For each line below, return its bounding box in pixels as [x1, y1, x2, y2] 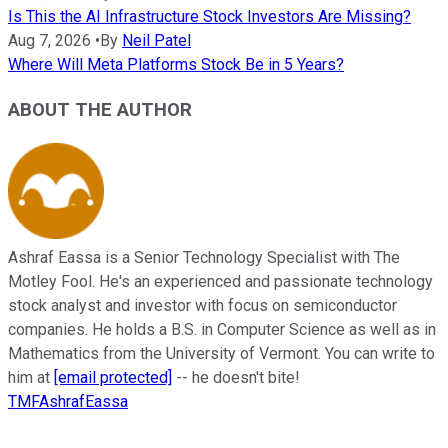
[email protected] [54, 367, 172, 387]
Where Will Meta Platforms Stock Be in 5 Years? [8, 55, 344, 75]
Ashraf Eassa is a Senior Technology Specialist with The [8, 247, 400, 267]
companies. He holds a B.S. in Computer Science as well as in [8, 319, 436, 339]
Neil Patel [122, 31, 191, 51]
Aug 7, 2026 [8, 31, 91, 51]
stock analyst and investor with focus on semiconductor [8, 295, 397, 315]
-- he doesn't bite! [172, 367, 300, 387]
